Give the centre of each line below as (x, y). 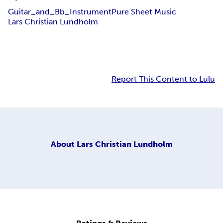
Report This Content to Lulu (163, 79)
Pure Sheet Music (144, 12)
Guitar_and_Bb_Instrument (60, 12)
